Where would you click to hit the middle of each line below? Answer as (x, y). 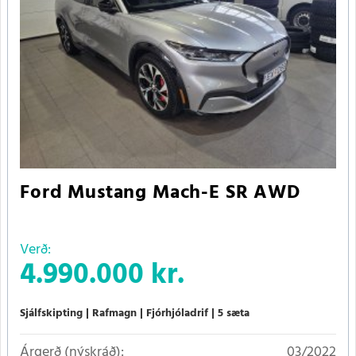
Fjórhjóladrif (177, 313)
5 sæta (234, 313)
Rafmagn (114, 313)
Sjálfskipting (51, 313)
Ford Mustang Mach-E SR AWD (160, 193)
